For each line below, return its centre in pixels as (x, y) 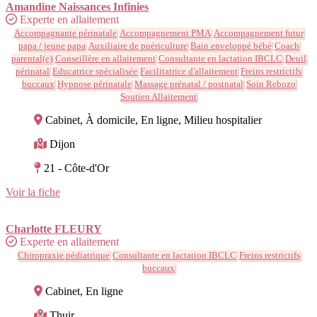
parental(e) (31, 58)
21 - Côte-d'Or (76, 168)
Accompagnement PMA (165, 33)
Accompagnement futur (258, 33)
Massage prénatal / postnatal (189, 83)
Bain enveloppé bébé (231, 45)
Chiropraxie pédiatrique (63, 255)
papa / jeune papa (52, 45)
